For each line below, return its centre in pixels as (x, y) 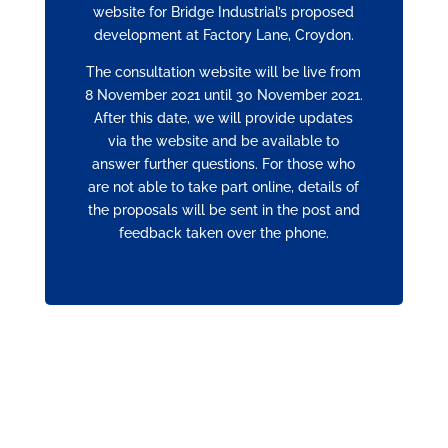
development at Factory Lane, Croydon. (223, 34)
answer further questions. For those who (224, 163)
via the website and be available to (224, 140)
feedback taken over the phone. (223, 232)
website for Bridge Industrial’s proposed (224, 11)
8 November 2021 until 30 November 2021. (223, 94)
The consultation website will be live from (224, 71)
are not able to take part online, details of (224, 186)
